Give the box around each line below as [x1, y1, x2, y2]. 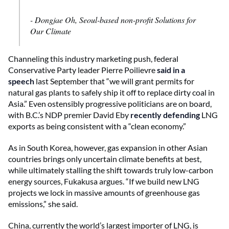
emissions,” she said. [8, 198, 78, 209]
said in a [157, 64, 185, 75]
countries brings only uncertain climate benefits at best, [8, 153, 201, 164]
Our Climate [30, 25, 71, 36]
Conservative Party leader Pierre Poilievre [8, 64, 157, 75]
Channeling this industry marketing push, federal [8, 53, 178, 63]
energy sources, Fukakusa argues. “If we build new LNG [8, 176, 199, 186]
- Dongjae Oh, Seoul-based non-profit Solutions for [30, 14, 196, 25]
